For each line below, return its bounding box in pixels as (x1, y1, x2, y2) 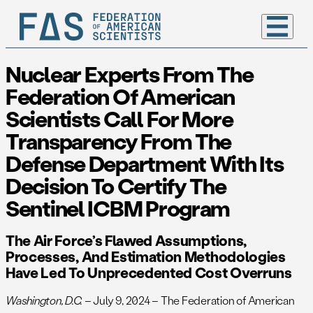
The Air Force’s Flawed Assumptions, (6, 230, 247, 249)
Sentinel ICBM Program (6, 194, 231, 223)
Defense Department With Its (6, 149, 284, 178)
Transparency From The (6, 126, 232, 156)
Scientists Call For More (6, 104, 233, 133)
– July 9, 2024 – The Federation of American (82, 292, 295, 307)
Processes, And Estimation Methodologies (6, 246, 286, 265)
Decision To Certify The (6, 171, 226, 201)
